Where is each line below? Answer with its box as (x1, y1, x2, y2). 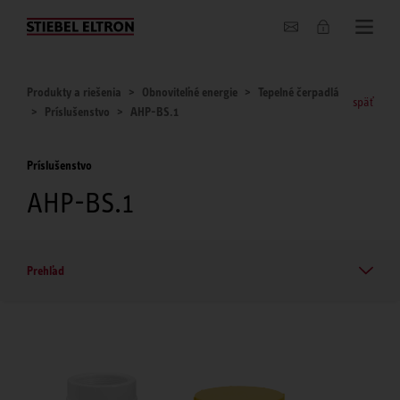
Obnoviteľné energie (142, 85, 237, 99)
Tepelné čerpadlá (258, 85, 339, 99)
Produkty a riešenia (27, 85, 121, 99)
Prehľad (27, 262, 64, 278)
